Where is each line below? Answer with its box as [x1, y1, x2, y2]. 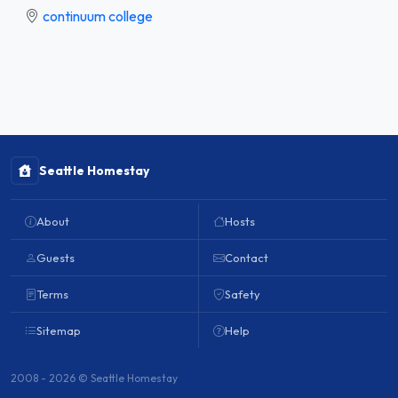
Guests [36, 251, 75, 265]
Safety [225, 287, 260, 301]
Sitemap [36, 323, 81, 338]
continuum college [43, 6, 153, 25]
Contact [225, 251, 268, 265]
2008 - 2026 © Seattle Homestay [11, 371, 178, 385]
